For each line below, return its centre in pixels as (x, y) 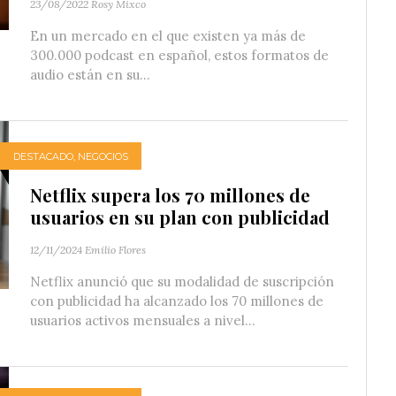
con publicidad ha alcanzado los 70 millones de (177, 301)
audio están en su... (90, 75)
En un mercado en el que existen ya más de (168, 36)
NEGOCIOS (103, 156)
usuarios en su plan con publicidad (180, 217)
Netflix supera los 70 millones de (170, 195)
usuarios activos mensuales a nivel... (143, 321)
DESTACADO (43, 156)
